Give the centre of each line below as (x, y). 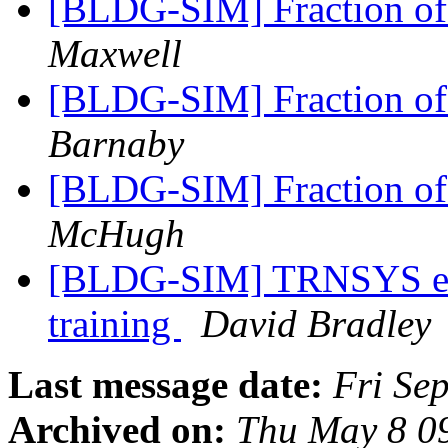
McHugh (116, 234)
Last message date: (165, 385)
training (114, 324)
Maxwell (115, 54)
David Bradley (316, 324)
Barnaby (116, 144)
